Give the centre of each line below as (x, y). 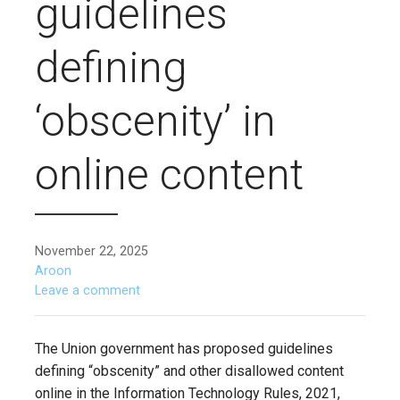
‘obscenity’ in (155, 121)
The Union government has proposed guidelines (184, 349)
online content (169, 175)
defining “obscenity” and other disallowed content (189, 371)
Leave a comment (87, 291)
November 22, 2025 (92, 251)
